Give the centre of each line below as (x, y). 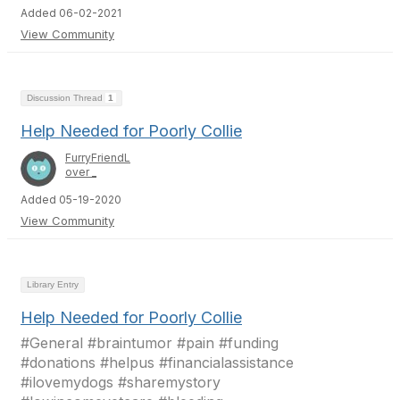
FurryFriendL (98, 158)
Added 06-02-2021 (71, 13)
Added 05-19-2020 (71, 200)
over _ (81, 172)
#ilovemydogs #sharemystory (121, 382)
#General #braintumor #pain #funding (150, 343)
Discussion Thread (66, 98)
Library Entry (53, 284)
